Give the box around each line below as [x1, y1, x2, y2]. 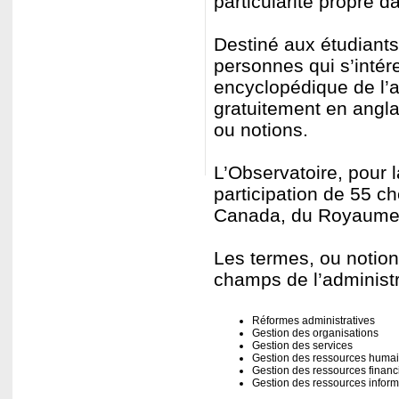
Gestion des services [252, 339, 354, 352]
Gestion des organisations [252, 327, 382, 339]
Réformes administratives [252, 314, 376, 327]
